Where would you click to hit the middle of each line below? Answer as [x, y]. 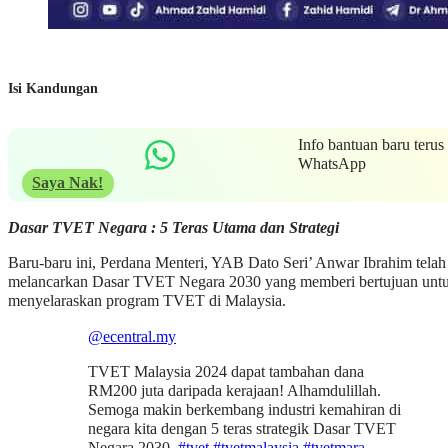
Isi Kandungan [53, 87]
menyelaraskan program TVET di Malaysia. [147, 301]
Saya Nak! [68, 183]
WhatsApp [331, 164]
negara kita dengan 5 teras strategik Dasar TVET [242, 428]
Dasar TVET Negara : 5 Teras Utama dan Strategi [173, 228]
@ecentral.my [132, 336]
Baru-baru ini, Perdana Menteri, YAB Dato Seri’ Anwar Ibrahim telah [227, 263]
